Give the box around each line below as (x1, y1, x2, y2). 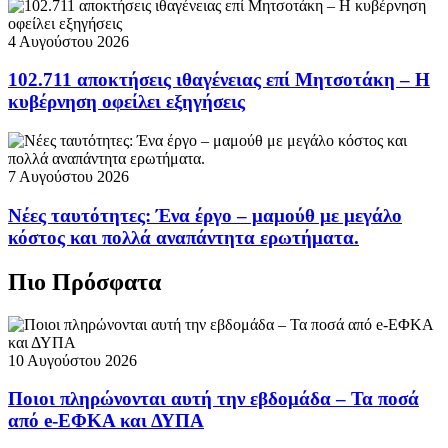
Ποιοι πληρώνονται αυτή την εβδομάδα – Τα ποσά (8, 388, 419, 410)
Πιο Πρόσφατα (8, 268, 161, 295)
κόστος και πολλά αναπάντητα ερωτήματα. (8, 226, 359, 248)
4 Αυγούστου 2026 (8, 32, 129, 50)
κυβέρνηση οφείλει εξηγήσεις (8, 91, 245, 113)
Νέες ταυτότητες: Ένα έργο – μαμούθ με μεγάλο (8, 204, 402, 226)
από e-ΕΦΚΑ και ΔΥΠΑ (8, 410, 204, 432)
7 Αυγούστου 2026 (8, 168, 129, 185)
